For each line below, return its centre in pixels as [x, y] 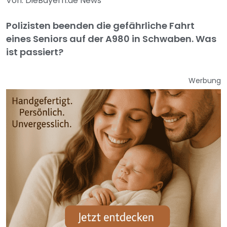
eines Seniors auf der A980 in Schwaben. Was [111, 39]
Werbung [205, 81]
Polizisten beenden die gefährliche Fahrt [100, 26]
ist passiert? [35, 52]
